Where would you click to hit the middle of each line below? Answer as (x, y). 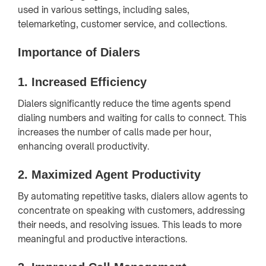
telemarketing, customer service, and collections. (123, 24)
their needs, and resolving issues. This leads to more (130, 224)
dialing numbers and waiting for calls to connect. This (132, 118)
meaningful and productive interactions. (103, 239)
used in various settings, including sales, (104, 9)
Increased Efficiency (89, 82)
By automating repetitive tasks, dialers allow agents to (133, 196)
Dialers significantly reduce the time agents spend (124, 103)
